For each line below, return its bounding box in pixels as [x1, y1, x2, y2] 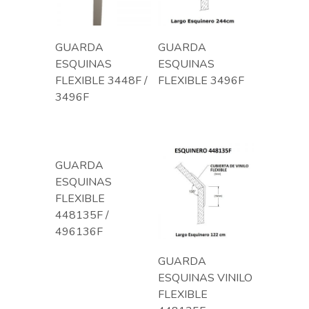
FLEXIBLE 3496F [157, 73, 244, 89]
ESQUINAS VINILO [157, 270, 252, 286]
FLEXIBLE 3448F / [54, 73, 148, 89]
